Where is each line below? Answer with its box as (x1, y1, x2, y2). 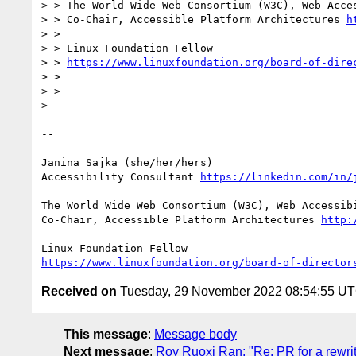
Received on (41, 284, 117, 298)
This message (64, 327, 148, 341)
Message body (154, 327, 237, 341)
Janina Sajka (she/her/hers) (41, 156, 213, 168)
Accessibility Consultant (41, 170, 200, 183)
